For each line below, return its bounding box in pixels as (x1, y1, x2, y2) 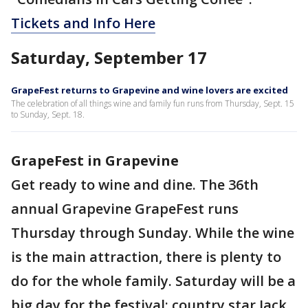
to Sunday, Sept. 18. (11, 109, 85, 121)
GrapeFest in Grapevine (11, 151, 179, 170)
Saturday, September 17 (11, 46, 207, 69)
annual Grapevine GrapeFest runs (11, 199, 239, 219)
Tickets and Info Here (11, 14, 155, 33)
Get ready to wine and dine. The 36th (11, 175, 258, 195)
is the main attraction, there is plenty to (11, 247, 281, 267)
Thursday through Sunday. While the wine (11, 223, 294, 243)
